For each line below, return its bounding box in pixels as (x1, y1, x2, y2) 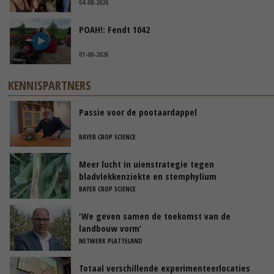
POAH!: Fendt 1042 (79, 23, 150, 35)
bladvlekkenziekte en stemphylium (79, 169, 217, 182)
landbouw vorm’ (79, 221, 141, 234)
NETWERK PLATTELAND (79, 235, 143, 245)
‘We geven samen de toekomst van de (79, 209, 231, 222)
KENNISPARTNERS (8, 76, 92, 94)
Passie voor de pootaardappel (79, 105, 197, 118)
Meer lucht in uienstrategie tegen (79, 157, 214, 170)
